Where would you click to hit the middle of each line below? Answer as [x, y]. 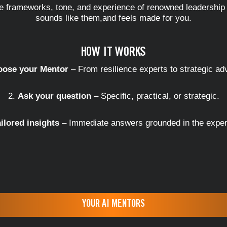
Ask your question [54, 96]
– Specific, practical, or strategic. [155, 96]
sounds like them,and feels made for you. [113, 18]
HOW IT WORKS [113, 53]
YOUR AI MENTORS [113, 205]
